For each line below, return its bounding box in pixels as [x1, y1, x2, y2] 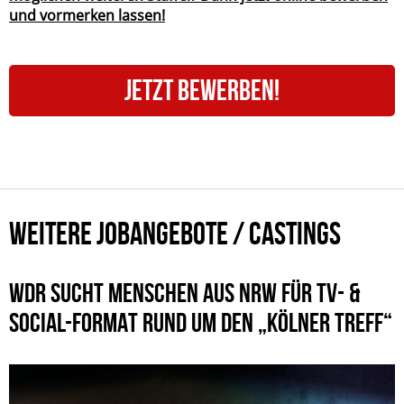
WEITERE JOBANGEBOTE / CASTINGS [9, 216, 341, 251]
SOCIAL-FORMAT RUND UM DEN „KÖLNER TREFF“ [9, 307, 392, 337]
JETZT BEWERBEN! [124, 73, 280, 106]
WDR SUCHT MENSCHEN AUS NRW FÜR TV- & [9, 277, 360, 308]
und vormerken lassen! [9, 5, 165, 25]
